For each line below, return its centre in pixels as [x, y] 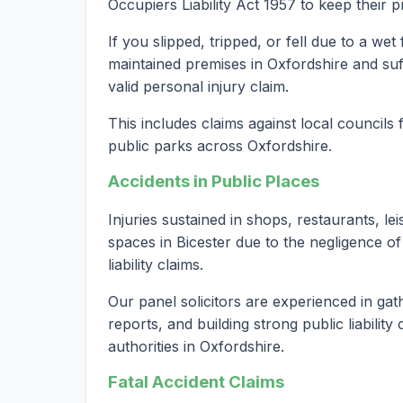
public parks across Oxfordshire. [220, 145]
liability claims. [156, 264]
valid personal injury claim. [198, 86]
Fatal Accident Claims [196, 381]
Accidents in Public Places [214, 181]
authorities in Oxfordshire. [196, 346]
